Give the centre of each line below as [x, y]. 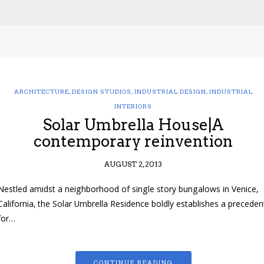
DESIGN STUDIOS [101, 92]
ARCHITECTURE [41, 92]
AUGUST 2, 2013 [133, 164]
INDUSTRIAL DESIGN [170, 92]
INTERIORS [133, 106]
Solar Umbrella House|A [133, 125]
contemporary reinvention [133, 141]
